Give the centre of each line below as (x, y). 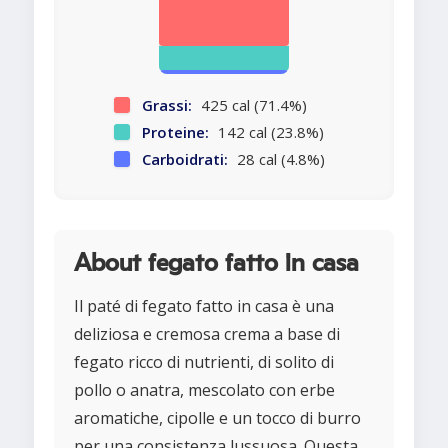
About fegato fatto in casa (216, 264)
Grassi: (166, 105)
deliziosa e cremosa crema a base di (207, 334)
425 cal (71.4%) (251, 105)
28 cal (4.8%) (278, 159)
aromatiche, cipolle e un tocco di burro (217, 418)
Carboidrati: (184, 159)
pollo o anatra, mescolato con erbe (204, 390)
